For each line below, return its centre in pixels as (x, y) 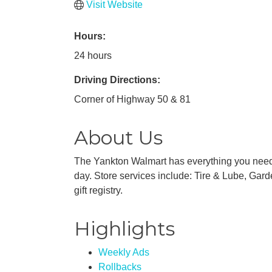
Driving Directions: (117, 80)
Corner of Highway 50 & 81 (132, 99)
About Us (118, 138)
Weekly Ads (124, 252)
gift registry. (98, 190)
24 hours (93, 56)
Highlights (124, 229)
